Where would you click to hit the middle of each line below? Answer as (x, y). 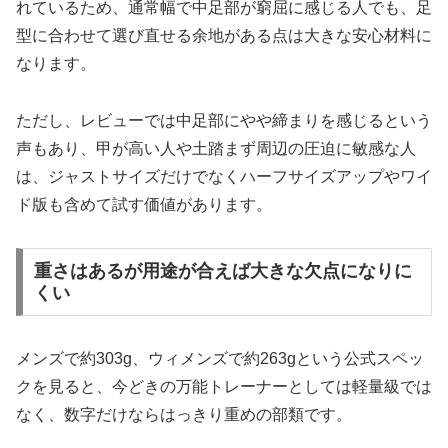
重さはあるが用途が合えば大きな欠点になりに (222, 270)
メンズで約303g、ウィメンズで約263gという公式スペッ (220, 358)
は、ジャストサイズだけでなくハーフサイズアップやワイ (224, 177)
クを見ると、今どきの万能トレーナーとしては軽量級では (224, 386)
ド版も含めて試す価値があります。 (144, 205)
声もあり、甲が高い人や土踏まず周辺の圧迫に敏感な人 (216, 149)
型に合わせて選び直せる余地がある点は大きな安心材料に (224, 36)
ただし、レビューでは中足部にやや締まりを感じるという (224, 121)
